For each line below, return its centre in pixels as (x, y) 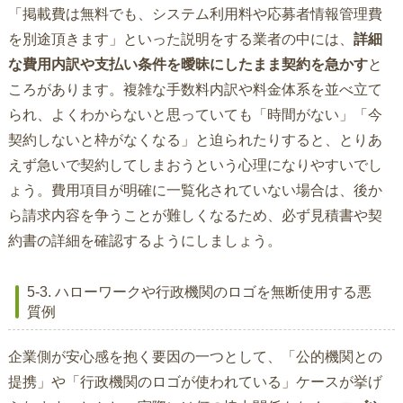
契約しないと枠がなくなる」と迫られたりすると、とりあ (195, 140)
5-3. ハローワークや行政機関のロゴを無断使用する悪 (199, 292)
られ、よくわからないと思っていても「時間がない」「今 (195, 115)
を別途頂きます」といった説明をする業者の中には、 (180, 40)
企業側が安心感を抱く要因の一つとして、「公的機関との (195, 357)
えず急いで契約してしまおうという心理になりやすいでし (195, 166)
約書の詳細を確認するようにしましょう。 (144, 241)
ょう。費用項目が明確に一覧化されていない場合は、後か (195, 191)
